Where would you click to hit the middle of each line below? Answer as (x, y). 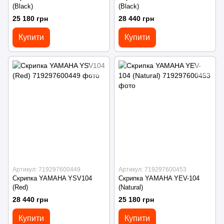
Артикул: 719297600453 (152, 170)
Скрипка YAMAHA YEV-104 (159, 178)
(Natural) (131, 187)
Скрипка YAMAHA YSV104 (52, 178)
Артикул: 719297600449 (46, 170)
